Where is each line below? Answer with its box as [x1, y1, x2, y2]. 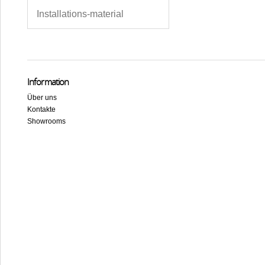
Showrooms [27, 117, 66, 125]
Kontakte [27, 105, 56, 114]
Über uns [27, 93, 57, 102]
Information [27, 76, 69, 88]
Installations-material [37, 9, 124, 19]
